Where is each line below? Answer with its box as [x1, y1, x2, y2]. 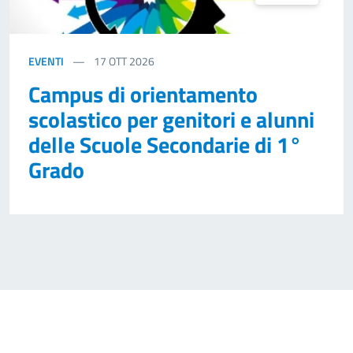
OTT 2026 [109, 53, 154, 70]
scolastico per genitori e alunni [28, 102, 314, 137]
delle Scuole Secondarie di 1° [28, 128, 302, 162]
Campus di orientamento [28, 77, 258, 112]
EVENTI [28, 53, 64, 70]
